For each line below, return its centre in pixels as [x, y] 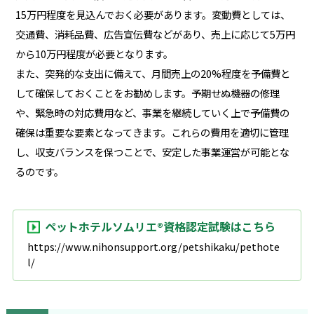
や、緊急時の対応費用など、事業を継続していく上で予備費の [152, 112]
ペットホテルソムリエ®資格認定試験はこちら [160, 226]
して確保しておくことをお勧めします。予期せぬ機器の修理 [147, 93]
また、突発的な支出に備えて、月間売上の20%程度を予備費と [152, 73]
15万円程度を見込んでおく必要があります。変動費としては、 [152, 14]
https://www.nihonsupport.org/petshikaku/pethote [153, 246]
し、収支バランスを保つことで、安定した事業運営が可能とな [152, 151]
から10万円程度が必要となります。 [94, 53]
